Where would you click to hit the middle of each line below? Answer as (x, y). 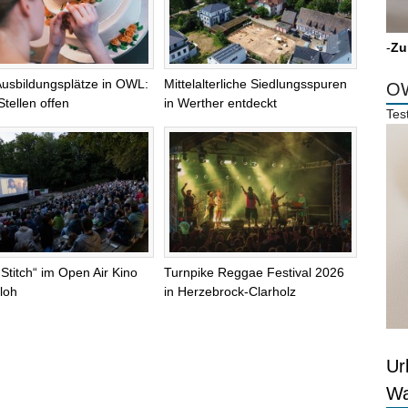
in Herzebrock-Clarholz (230, 291)
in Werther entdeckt (220, 102)
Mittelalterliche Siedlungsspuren (255, 83)
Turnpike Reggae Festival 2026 (254, 272)
